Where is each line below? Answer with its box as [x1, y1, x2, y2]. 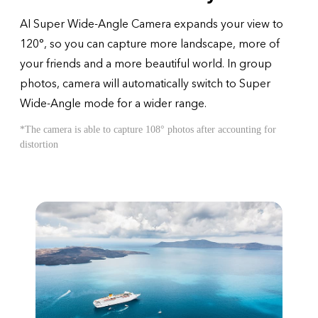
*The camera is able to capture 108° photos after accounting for [20, 124, 276, 135]
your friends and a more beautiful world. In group [20, 56, 272, 72]
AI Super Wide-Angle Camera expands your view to [20, 16, 283, 32]
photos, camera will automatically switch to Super [20, 76, 270, 92]
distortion [20, 139, 58, 150]
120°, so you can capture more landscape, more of [20, 36, 280, 52]
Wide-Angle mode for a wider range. [20, 96, 207, 111]
